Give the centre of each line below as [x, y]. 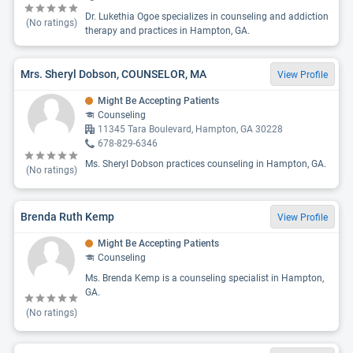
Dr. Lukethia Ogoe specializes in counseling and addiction [207, 17]
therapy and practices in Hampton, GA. [167, 31]
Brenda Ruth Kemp [67, 216]
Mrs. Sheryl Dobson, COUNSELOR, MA [113, 74]
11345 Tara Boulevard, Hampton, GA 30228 [190, 129]
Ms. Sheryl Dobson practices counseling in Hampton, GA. [206, 164]
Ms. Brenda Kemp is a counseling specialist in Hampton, [204, 278]
